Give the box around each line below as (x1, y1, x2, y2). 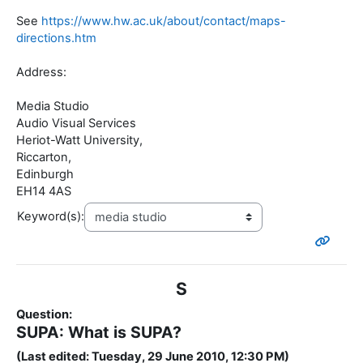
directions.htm (16, 31, 96, 46)
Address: (16, 65, 66, 80)
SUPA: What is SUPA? (16, 322, 181, 343)
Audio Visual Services (16, 116, 136, 131)
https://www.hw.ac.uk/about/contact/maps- (41, 14, 286, 29)
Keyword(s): (17, 209, 84, 224)
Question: (16, 307, 72, 322)
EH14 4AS (16, 184, 71, 199)
